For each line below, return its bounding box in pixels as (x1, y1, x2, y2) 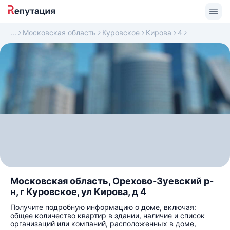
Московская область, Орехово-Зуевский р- (10, 176, 214, 186)
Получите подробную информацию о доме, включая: (10, 203, 196, 212)
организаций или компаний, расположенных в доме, (10, 219, 196, 228)
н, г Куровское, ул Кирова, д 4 (10, 186, 146, 197)
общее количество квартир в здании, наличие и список (10, 211, 205, 220)
